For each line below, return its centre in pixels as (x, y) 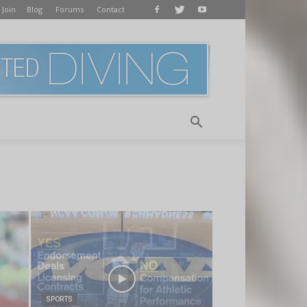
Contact (111, 9)
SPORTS (59, 299)
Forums (70, 9)
